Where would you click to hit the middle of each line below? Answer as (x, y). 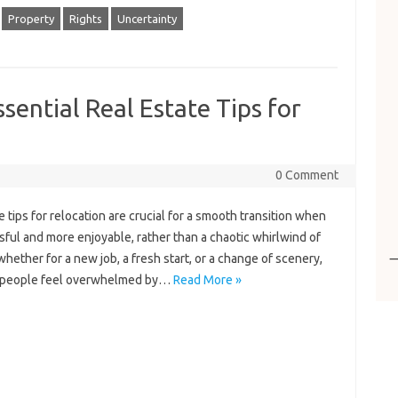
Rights (85, 19)
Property (31, 19)
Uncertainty (147, 19)
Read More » (207, 280)
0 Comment (306, 175)
